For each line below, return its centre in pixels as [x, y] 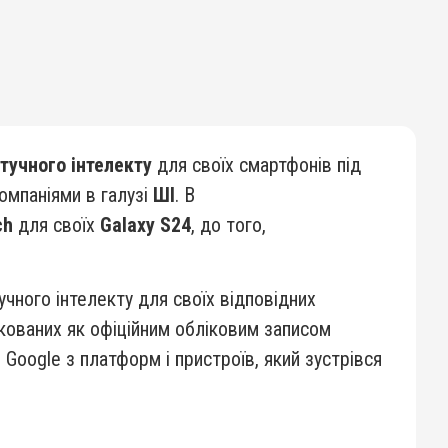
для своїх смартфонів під [256, 165]
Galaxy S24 [145, 225]
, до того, [228, 225]
